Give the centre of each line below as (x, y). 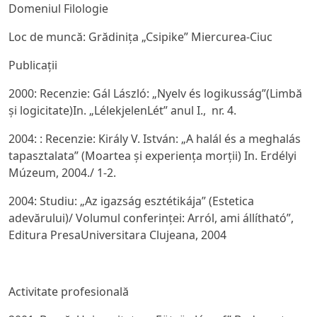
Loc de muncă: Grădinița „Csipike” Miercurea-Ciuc (140, 37)
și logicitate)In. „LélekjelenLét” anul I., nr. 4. (122, 110)
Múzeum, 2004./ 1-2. (62, 173)
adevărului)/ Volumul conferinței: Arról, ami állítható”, (151, 218)
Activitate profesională (69, 292)
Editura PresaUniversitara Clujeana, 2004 (117, 235)
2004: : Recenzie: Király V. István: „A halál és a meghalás (155, 139)
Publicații (33, 65)
